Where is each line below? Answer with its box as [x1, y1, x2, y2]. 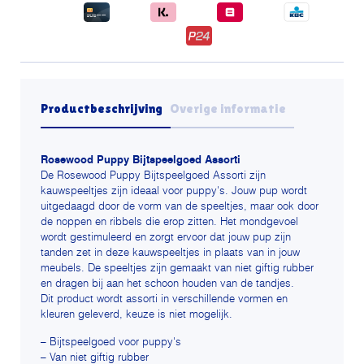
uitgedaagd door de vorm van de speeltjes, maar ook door [41, 201, 318, 212]
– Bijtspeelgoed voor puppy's [41, 337, 181, 348]
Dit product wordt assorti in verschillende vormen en [41, 294, 288, 305]
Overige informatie [170, 101, 286, 116]
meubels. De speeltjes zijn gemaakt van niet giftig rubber [41, 263, 314, 274]
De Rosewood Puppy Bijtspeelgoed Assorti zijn [41, 171, 266, 181]
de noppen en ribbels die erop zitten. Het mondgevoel [41, 217, 298, 227]
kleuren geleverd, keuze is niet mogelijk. [41, 310, 232, 320]
